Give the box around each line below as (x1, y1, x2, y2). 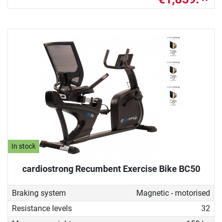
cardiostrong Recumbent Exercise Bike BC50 (22, 164, 200, 174)
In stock (11, 142, 36, 151)
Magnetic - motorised (136, 188, 210, 198)
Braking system (12, 188, 66, 198)
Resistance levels (12, 204, 72, 214)
